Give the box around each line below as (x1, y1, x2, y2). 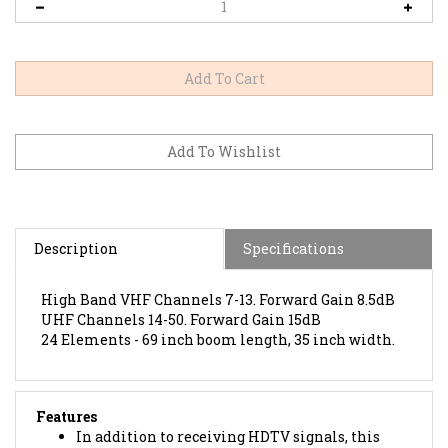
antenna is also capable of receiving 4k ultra (76, 425, 389, 445)
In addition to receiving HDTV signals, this (76, 405, 380, 425)
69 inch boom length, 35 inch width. (142, 308, 395, 328)
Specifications (243, 217, 344, 237)
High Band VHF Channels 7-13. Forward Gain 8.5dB (41, 268, 395, 288)
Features (36, 385, 97, 405)
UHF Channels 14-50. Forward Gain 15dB (41, 288, 321, 308)
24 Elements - (41, 308, 142, 328)
